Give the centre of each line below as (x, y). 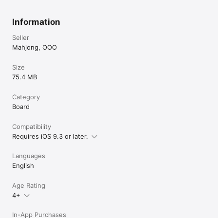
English (23, 165)
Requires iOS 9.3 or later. (50, 136)
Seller (21, 37)
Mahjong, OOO (35, 47)
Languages (29, 156)
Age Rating (29, 185)
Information (36, 22)
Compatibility (32, 127)
